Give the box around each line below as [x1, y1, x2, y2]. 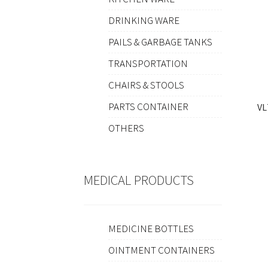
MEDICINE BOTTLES [108, 222, 194, 236]
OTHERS [108, 121, 144, 135]
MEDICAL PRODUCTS [84, 172, 194, 189]
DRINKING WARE [108, 14, 179, 28]
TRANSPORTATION [108, 57, 188, 71]
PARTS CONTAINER [108, 100, 188, 114]
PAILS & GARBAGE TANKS [108, 35, 212, 49]
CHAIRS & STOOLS [108, 78, 184, 92]
